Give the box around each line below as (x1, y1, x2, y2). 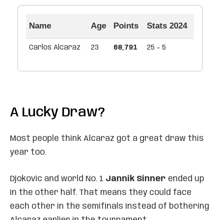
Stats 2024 (147, 21, 187, 30)
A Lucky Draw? (10, 106, 105, 119)
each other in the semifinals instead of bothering (10, 202, 209, 211)
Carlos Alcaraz (29, 44, 81, 51)
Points (113, 21, 138, 30)
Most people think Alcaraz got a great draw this (10, 134, 204, 143)
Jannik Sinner (106, 174, 166, 183)
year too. (10, 148, 46, 157)
